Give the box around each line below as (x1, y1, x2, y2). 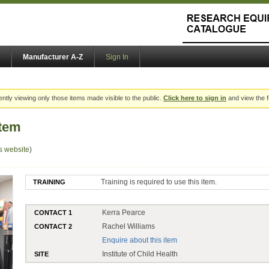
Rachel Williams (102, 222, 156, 231)
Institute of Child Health (102, 249, 178, 258)
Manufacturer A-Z (23, 53, 83, 62)
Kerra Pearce (102, 208, 146, 217)
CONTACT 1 (34, 208, 73, 216)
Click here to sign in (163, 94, 226, 102)
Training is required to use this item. (101, 177, 217, 186)
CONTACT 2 (34, 222, 73, 230)
